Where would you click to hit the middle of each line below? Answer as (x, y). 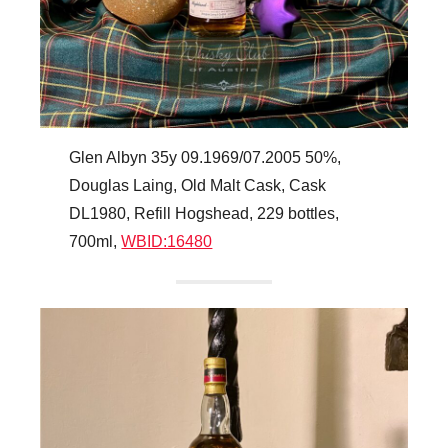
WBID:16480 (167, 242)
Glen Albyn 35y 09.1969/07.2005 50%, (205, 158)
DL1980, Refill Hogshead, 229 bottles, (204, 214)
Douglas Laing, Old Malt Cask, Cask (198, 186)
